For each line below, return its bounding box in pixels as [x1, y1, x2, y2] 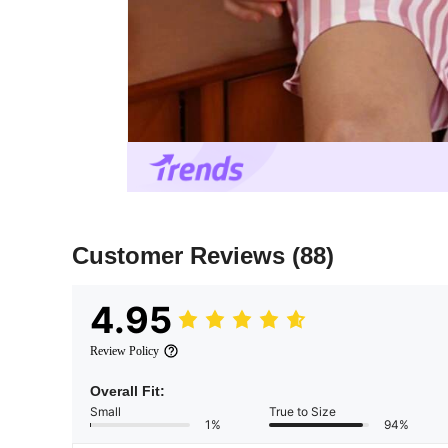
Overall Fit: [90, 383, 165, 400]
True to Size [269, 404, 336, 420]
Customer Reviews [72, 242, 292, 270]
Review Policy [90, 344, 159, 359]
